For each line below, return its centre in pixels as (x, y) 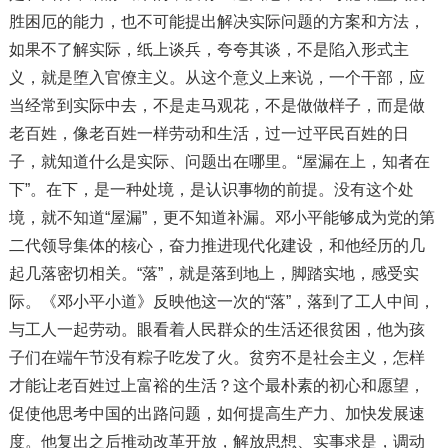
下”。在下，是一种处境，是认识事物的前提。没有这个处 (211, 189)
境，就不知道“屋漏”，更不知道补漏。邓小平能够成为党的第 (221, 217)
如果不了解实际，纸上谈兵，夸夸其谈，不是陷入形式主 (208, 49)
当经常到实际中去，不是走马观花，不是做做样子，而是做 (216, 105)
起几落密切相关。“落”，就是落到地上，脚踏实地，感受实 (213, 273)
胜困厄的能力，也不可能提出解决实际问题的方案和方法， (216, 21)
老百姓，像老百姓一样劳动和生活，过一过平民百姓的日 (208, 133)
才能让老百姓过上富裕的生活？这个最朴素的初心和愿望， (216, 385)
